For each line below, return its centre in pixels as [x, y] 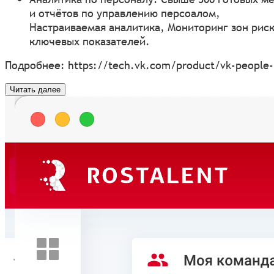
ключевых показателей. [90, 41]
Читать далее [35, 89]
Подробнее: [36, 65]
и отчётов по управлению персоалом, [125, 13]
